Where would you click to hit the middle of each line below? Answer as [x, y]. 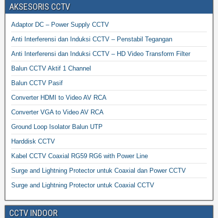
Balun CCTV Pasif [37, 83]
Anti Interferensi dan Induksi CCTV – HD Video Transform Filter [101, 54]
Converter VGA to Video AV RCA [57, 112]
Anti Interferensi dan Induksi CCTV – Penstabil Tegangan [92, 39]
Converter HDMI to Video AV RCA [59, 97]
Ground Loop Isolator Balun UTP [57, 127]
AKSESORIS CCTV [40, 6]
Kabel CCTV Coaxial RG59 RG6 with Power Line [80, 156]
